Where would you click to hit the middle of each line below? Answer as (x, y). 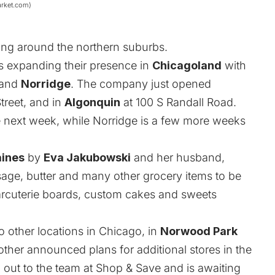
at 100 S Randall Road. (178, 102)
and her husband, (178, 157)
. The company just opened (141, 83)
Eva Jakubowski (87, 157)
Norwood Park (199, 231)
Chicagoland (187, 65)
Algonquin (92, 102)
